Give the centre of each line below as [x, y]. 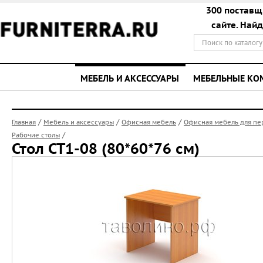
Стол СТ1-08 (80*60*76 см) [106, 149]
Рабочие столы [36, 135]
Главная [24, 122]
